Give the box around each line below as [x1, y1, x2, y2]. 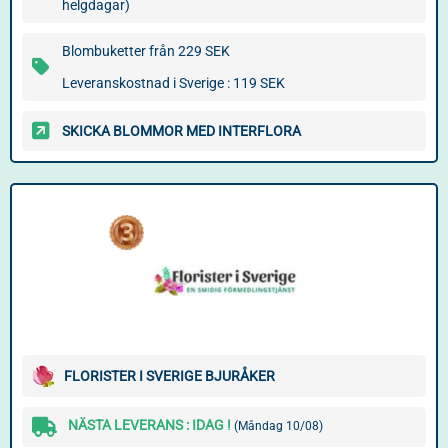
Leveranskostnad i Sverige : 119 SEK [62, 75, 285, 91]
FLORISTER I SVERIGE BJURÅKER [64, 368, 275, 384]
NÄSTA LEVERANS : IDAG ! [68, 417, 234, 433]
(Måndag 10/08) [234, 419, 323, 433]
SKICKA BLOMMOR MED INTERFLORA [62, 123, 301, 139]
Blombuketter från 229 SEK [62, 43, 230, 59]
